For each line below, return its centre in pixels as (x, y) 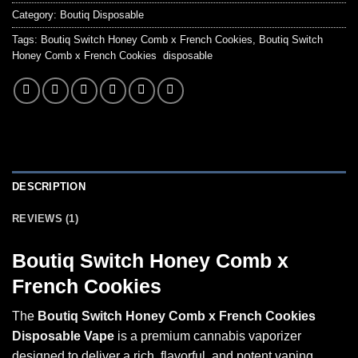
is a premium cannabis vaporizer (208, 336)
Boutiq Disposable (102, 14)
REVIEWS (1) (45, 218)
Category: (36, 14)
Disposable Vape (63, 336)
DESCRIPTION (49, 186)
